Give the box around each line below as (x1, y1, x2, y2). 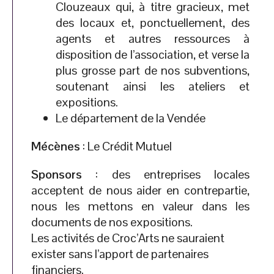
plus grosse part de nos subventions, (56, 62, 250, 78)
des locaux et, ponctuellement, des (56, 15, 250, 31)
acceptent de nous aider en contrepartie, (31, 182, 250, 198)
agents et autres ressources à (56, 31, 250, 46)
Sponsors (31, 166, 82, 182)
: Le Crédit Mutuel (80, 138, 172, 154)
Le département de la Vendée (56, 110, 206, 126)
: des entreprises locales (82, 166, 250, 182)
